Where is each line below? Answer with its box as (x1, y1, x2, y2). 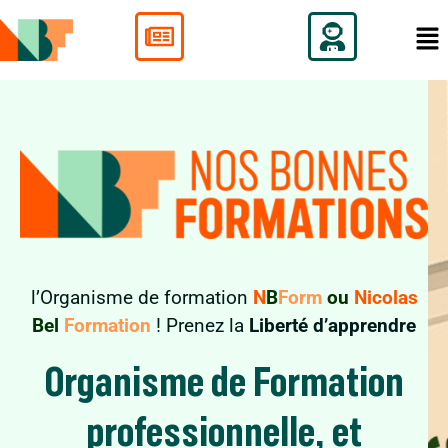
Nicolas (353, 287, 418, 310)
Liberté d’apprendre (249, 315, 416, 338)
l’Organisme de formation (30, 287, 253, 310)
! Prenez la (156, 315, 249, 338)
